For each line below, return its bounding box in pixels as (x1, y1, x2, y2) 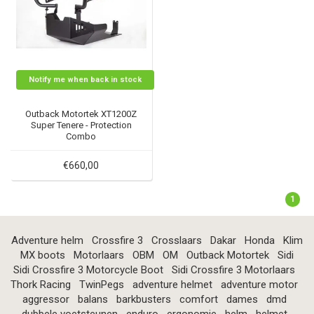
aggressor (22, 293, 69, 306)
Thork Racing (11, 278, 71, 292)
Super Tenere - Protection (30, 120, 132, 131)
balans (77, 293, 108, 306)
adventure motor (221, 278, 298, 292)
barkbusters (116, 293, 171, 306)
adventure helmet (132, 278, 212, 292)
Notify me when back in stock (28, 74, 142, 84)
